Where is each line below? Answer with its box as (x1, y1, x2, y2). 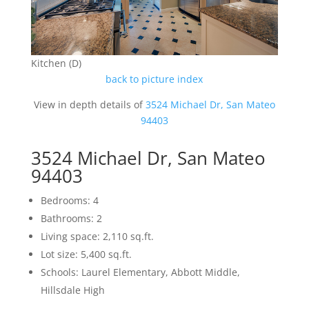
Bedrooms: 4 (40, 193, 99, 207)
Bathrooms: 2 (40, 211, 102, 225)
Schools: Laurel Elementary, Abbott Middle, (40, 265, 240, 279)
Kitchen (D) (30, 56, 81, 70)
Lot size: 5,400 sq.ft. (40, 247, 132, 261)
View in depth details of (33, 97, 146, 111)
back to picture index (106, 72, 203, 86)
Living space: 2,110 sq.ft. (40, 229, 154, 243)
